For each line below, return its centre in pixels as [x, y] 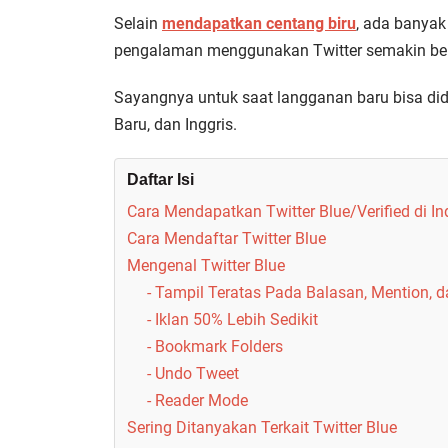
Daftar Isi [160, 180]
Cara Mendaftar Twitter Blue [226, 239]
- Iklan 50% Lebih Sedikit [232, 320]
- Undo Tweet [193, 374]
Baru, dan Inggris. [175, 125]
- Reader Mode [197, 401]
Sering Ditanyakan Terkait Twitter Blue [262, 428]
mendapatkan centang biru [259, 24]
